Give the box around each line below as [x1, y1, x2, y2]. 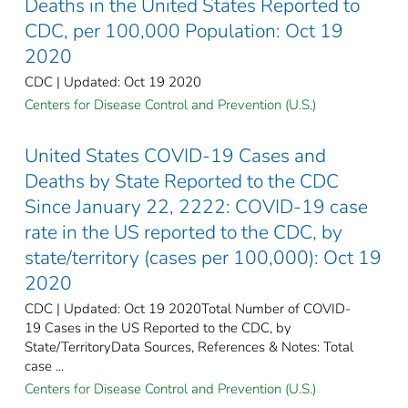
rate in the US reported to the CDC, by [25, 219, 342, 245]
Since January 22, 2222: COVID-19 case [25, 193, 368, 219]
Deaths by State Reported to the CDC [25, 168, 339, 194]
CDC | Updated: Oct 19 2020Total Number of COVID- [25, 299, 351, 318]
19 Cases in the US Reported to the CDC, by [25, 318, 291, 337]
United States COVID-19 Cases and [25, 142, 326, 168]
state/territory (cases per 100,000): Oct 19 [25, 244, 382, 270]
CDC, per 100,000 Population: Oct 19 [25, 17, 343, 44]
